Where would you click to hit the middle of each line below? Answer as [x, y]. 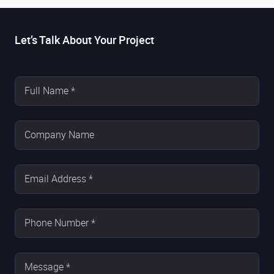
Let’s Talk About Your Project [84, 40]
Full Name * [50, 91]
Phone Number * [60, 223]
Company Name [59, 135]
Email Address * [59, 179]
